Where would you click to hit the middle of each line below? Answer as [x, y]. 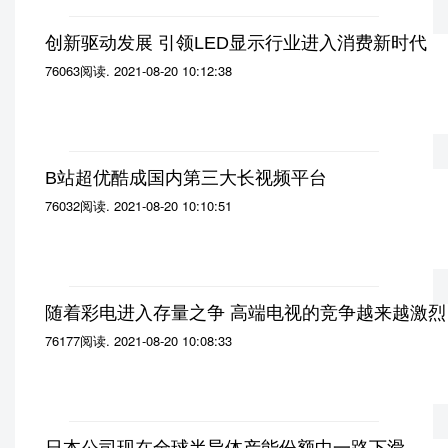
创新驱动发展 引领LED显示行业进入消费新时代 [236, 43]
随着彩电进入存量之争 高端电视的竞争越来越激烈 [245, 313]
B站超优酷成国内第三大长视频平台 [186, 178]
